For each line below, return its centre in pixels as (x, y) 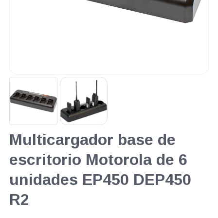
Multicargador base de (92, 139)
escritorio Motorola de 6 (98, 159)
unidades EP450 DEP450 (100, 179)
